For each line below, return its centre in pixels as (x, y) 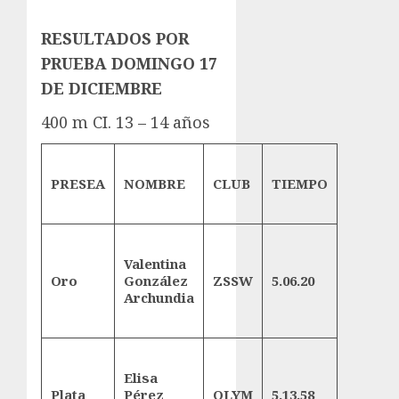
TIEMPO (300, 183)
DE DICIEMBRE (102, 89)
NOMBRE (155, 183)
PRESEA (78, 183)
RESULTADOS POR (115, 39)
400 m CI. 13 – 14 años (126, 122)
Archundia (159, 297)
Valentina (155, 263)
